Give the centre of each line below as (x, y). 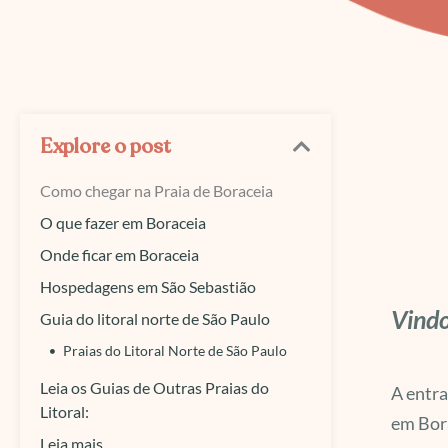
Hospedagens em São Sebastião (148, 286)
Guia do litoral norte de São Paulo (155, 318)
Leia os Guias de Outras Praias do (154, 387)
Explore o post (105, 146)
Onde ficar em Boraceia (119, 254)
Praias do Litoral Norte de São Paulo (175, 350)
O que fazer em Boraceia (123, 222)
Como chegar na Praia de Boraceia (156, 190)
